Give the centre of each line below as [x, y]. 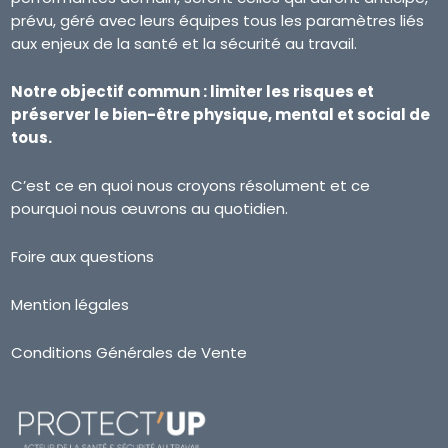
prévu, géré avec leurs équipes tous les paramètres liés [218, 21]
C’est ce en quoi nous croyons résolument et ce [191, 186]
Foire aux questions [83, 257]
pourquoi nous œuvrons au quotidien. [150, 209]
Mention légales [70, 305]
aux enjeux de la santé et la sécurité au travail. [184, 44]
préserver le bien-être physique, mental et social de [221, 115]
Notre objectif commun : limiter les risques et [193, 92]
